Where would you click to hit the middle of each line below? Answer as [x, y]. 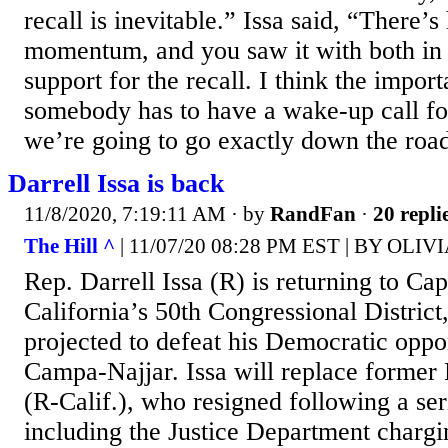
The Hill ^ [69, 245]
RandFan [313, 214]
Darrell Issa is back [116, 184]
